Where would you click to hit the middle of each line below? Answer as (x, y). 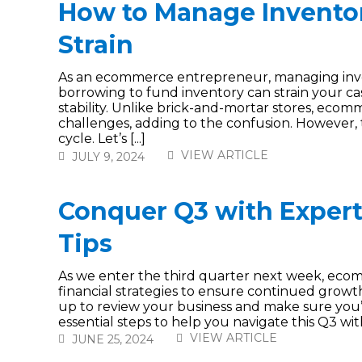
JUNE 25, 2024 (113, 340)
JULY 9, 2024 (108, 157)
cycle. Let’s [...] (102, 139)
